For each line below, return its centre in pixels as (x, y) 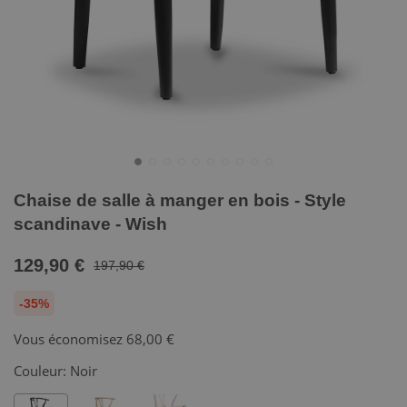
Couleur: (42, 371)
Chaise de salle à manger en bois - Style (180, 200)
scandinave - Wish (90, 224)
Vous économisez (70, 339)
